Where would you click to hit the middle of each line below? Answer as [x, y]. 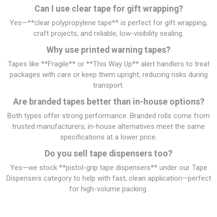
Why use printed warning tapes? [108, 50]
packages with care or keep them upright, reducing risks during [108, 74]
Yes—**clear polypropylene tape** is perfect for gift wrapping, [108, 23]
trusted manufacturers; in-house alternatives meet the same [108, 126]
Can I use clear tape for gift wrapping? [108, 8]
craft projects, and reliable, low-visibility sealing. [108, 33]
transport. [108, 85]
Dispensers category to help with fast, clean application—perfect [108, 178]
